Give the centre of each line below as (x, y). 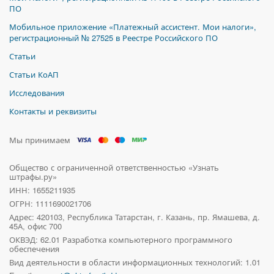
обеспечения (34, 249)
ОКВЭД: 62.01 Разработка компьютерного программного (121, 239)
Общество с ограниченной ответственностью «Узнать (114, 167)
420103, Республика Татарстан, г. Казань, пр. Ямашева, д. (148, 217)
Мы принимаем (40, 140)
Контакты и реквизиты (53, 111)
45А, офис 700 (35, 226)
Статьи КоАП (34, 74)
